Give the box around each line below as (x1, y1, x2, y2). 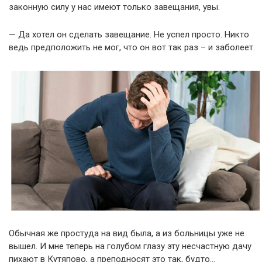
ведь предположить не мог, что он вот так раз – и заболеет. (9, 42, 255, 53)
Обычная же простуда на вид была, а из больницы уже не (9, 227, 244, 239)
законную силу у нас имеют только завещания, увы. (9, 2, 220, 12)
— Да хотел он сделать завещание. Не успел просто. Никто (9, 29, 249, 40)
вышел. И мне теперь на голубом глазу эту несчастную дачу (9, 240, 251, 251)
